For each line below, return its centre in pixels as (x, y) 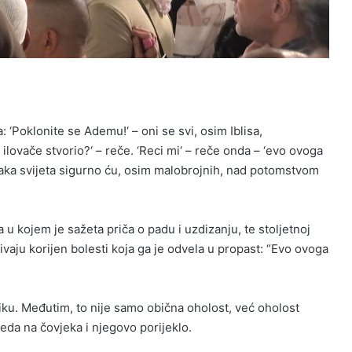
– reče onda (218, 150)
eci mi (163, 150)
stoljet (275, 229)
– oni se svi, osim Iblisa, (195, 130)
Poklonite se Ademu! (69, 130)
